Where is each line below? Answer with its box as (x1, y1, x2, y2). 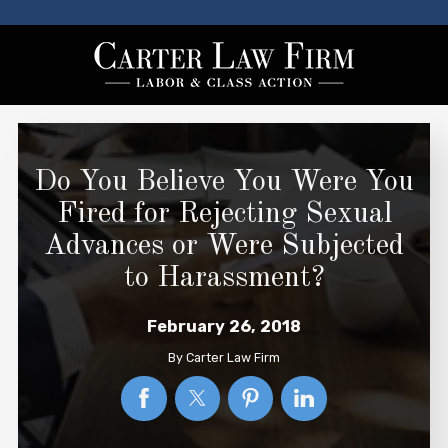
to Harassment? (123, 264, 325, 294)
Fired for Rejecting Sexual (56, 200, 392, 230)
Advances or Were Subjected (44, 232, 404, 262)
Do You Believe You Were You (34, 168, 414, 198)
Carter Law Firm (186, 349, 280, 365)
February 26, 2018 (147, 317, 301, 337)
